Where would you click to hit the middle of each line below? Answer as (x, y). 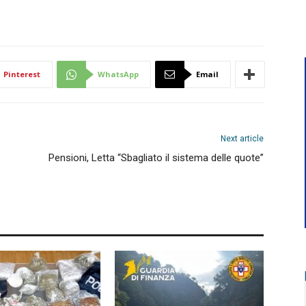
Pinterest (22, 74)
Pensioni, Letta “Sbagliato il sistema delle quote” (156, 158)
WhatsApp (118, 74)
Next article (242, 139)
